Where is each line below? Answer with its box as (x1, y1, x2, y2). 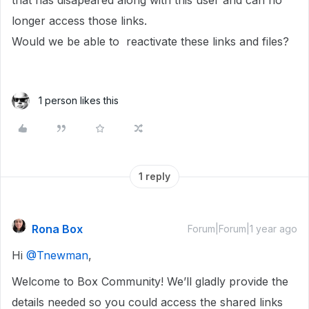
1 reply (139, 170, 170, 182)
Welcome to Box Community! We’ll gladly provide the (12, 275, 288, 288)
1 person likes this (39, 94, 119, 106)
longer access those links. (12, 14, 147, 28)
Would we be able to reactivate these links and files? (12, 34, 289, 48)
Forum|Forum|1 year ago (188, 223, 297, 235)
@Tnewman (26, 248, 88, 262)
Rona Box (32, 222, 83, 236)
